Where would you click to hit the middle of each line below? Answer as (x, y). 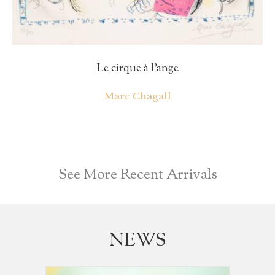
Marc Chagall (137, 96)
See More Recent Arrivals (137, 175)
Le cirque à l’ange (137, 68)
